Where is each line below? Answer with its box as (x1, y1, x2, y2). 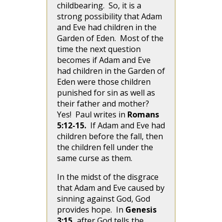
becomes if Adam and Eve (57, 55, 151, 65)
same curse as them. (57, 153, 132, 164)
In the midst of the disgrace (57, 171, 159, 182)
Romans (127, 109, 159, 120)
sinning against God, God (57, 193, 150, 204)
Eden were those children (57, 76, 151, 87)
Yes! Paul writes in (57, 109, 127, 120)
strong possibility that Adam (57, 11, 162, 22)
